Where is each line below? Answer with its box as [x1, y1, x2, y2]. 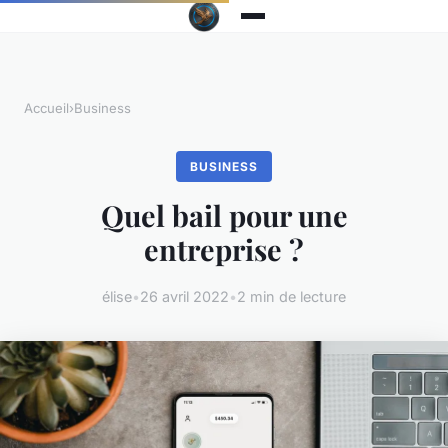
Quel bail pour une [100, 196, 348, 235]
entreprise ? [144, 230, 304, 269]
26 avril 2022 [140, 288, 229, 306]
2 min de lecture [237, 288, 346, 306]
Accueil [24, 100, 69, 116]
